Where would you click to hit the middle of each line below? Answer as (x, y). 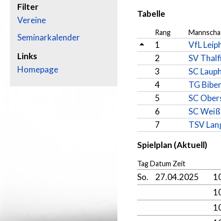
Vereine (32, 20)
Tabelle (151, 14)
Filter (28, 7)
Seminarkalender (49, 37)
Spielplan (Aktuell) (172, 145)
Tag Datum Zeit (161, 164)
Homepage (38, 69)
